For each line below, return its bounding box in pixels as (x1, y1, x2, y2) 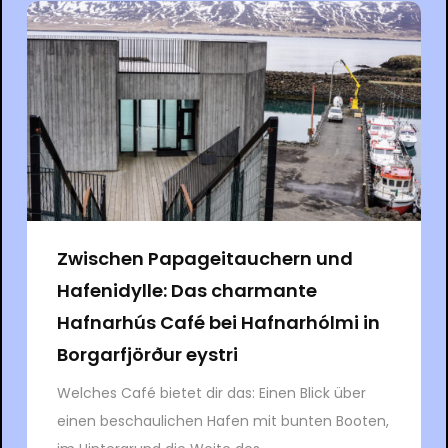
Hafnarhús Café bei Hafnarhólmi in (56, 309, 380, 335)
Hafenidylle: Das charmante (56, 277, 317, 303)
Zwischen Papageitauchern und (56, 245, 353, 271)
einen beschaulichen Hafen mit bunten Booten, (56, 410, 389, 431)
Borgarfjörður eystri (56, 341, 242, 367)
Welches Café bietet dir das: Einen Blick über (56, 382, 366, 403)
